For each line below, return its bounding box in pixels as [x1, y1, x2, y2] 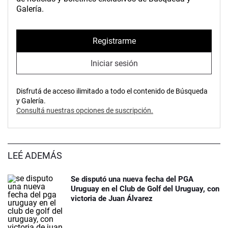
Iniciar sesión [90, 58, 138, 68]
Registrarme [92, 36, 136, 46]
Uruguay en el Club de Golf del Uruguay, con [71, 184, 219, 194]
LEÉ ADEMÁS [8, 150, 62, 161]
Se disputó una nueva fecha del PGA [71, 175, 193, 184]
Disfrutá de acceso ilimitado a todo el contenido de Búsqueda [16, 87, 208, 96]
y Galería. [16, 97, 46, 105]
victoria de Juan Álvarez [71, 194, 153, 204]
